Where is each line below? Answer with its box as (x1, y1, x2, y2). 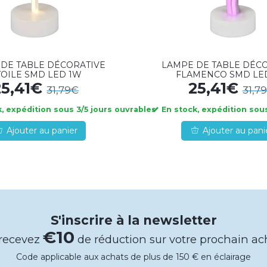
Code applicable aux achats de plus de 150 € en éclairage (15, 251, 251, 262)
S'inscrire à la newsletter (50, 212, 217, 228)
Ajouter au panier (7, 125, 78, 136)
